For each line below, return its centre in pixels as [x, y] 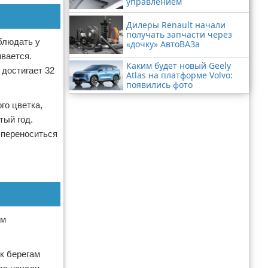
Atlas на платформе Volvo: [179, 75]
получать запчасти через [179, 34]
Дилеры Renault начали [176, 25]
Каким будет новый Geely [179, 65]
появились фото [159, 84]
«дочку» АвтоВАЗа [163, 44]
